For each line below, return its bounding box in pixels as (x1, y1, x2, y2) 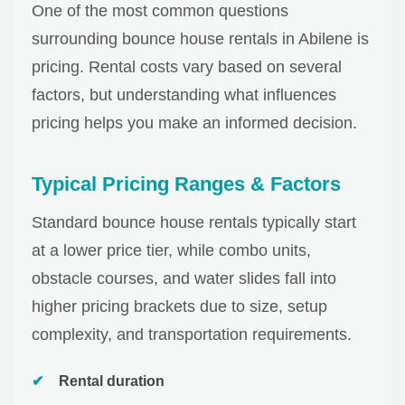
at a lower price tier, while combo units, (32, 241, 311, 260)
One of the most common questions (32, 2, 288, 21)
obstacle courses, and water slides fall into (32, 269, 336, 288)
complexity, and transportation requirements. (32, 325, 352, 344)
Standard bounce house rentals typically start (32, 213, 356, 232)
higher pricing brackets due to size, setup (32, 297, 327, 316)
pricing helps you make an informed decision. (32, 114, 357, 133)
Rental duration (59, 373, 165, 390)
